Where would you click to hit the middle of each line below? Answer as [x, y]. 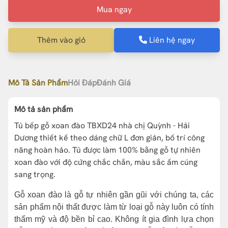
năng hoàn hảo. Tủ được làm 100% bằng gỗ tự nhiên [107, 150]
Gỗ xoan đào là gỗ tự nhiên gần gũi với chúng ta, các [114, 194]
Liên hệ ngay [171, 40]
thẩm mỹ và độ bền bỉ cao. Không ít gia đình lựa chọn [114, 219]
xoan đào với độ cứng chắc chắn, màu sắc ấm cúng [106, 162]
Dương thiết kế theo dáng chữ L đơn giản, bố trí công [109, 137]
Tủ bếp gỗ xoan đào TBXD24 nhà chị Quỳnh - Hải [102, 125]
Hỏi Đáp [82, 82]
